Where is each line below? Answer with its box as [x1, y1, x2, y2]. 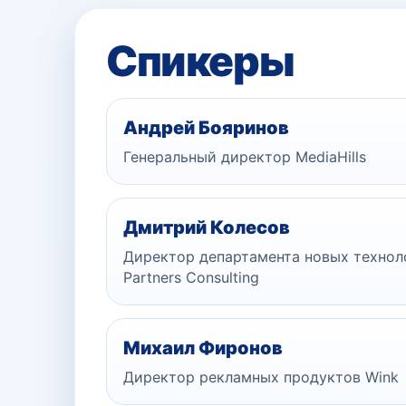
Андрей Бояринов [123, 117, 289, 139]
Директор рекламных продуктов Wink [123, 368, 399, 386]
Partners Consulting [123, 268, 259, 286]
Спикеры [106, 35, 295, 86]
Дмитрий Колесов [123, 217, 290, 238]
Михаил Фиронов [123, 337, 283, 359]
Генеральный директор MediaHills [123, 148, 366, 166]
